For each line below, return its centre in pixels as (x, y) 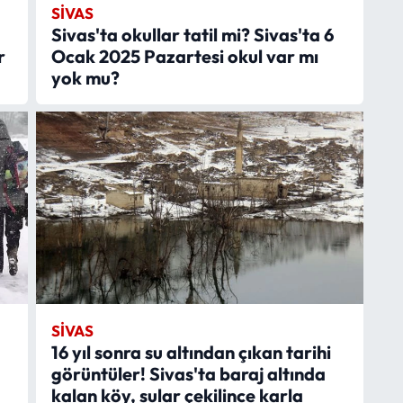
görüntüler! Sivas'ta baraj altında (188, 373)
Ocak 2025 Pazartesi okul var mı (184, 56)
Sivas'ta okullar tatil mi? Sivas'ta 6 (192, 34)
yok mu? (85, 77)
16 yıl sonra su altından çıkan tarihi (191, 352)
